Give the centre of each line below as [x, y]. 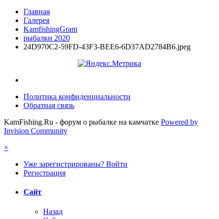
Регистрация [44, 173]
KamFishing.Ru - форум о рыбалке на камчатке [81, 122]
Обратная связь [49, 106]
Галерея [36, 21]
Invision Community [36, 131]
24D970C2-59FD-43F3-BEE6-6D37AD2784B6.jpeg [107, 47]
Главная [37, 12]
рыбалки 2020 [47, 38]
